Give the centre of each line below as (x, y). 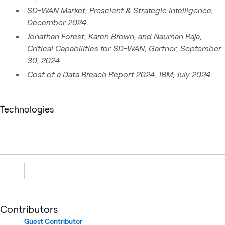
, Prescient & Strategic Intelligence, (149, 10)
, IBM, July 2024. (184, 74)
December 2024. (59, 22)
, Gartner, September (183, 48)
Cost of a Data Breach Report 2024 (91, 74)
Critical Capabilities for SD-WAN (86, 48)
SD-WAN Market (56, 10)
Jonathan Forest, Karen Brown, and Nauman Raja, (115, 36)
